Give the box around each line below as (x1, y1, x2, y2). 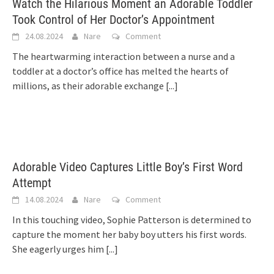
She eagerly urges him (12, 243, 106, 256)
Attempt (12, 176, 51, 191)
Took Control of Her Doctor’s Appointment (12, 12, 215, 28)
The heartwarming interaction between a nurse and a (12, 50, 235, 63)
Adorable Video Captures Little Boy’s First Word (12, 160, 243, 175)
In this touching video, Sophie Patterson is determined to (12, 213, 251, 226)
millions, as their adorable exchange (12, 80, 166, 92)
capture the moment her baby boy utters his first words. (12, 228, 246, 241)
